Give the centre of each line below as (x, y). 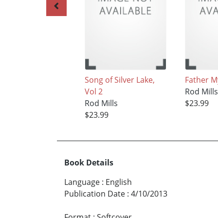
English (119, 182)
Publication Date (95, 194)
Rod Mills (101, 103)
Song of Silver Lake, (119, 80)
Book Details (89, 163)
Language (82, 182)
